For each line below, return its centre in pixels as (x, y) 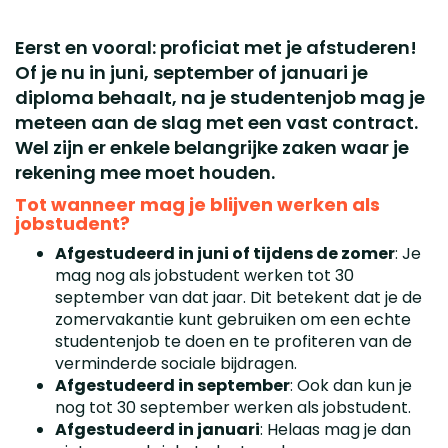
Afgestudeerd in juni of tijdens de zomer (225, 253)
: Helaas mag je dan (335, 429)
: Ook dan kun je (351, 385)
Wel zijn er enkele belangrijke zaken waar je (212, 147)
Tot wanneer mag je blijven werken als (197, 204)
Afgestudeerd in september (172, 385)
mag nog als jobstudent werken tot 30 (204, 275)
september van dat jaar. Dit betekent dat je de (238, 297)
